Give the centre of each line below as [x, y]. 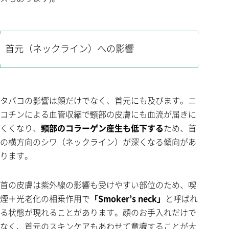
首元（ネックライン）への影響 [70, 49]
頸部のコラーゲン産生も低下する [102, 128]
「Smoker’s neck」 [128, 199]
